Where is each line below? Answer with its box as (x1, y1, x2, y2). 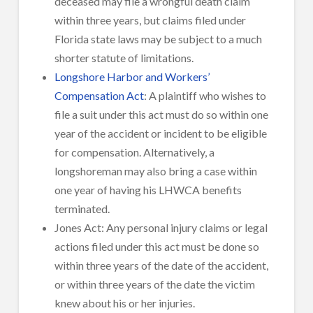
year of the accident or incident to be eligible (54, 126, 268, 140)
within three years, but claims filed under (54, 13, 247, 27)
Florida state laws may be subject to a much (54, 31, 263, 45)
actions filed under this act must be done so (54, 239, 260, 253)
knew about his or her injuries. (54, 296, 196, 310)
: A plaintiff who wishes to (144, 88, 267, 102)
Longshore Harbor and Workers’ (54, 69, 210, 83)
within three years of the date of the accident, (54, 258, 269, 272)
